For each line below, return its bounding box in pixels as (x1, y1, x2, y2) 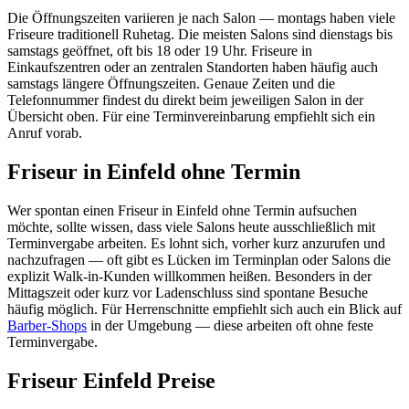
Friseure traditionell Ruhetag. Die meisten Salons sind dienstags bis (7, 26, 393, 43)
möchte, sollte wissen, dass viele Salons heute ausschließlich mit (7, 219, 375, 236)
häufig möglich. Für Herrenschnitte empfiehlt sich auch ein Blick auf (7, 301, 402, 318)
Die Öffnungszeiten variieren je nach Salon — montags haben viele (7, 10, 395, 26)
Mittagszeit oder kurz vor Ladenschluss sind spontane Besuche (7, 285, 368, 301)
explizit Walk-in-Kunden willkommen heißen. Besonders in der (7, 268, 372, 285)
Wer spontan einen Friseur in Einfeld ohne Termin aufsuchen (7, 203, 357, 219)
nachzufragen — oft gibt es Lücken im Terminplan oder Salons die (7, 252, 391, 268)
